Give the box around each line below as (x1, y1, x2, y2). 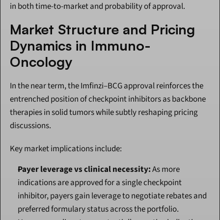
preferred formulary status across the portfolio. (18, 203, 179, 216)
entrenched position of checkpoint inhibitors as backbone (10, 93, 206, 106)
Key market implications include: (10, 143, 122, 155)
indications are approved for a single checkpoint (18, 177, 182, 189)
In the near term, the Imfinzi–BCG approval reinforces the (10, 80, 203, 92)
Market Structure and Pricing (10, 21, 195, 38)
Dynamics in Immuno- (10, 37, 151, 55)
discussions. (10, 120, 51, 132)
